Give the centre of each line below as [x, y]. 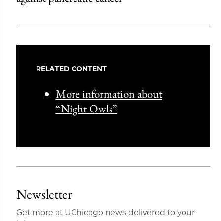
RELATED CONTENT [71, 69]
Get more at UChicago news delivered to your [105, 212]
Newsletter [44, 194]
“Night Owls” [86, 109]
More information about [109, 94]
